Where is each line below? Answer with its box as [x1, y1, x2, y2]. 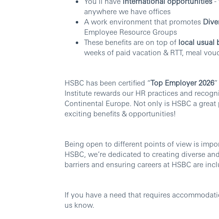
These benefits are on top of [84, 37, 178, 47]
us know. [65, 200, 94, 210]
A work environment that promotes [84, 17, 203, 26]
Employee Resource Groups [84, 27, 177, 37]
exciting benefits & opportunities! [65, 109, 176, 118]
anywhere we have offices [84, 6, 171, 16]
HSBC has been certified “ [65, 78, 151, 88]
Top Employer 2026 [151, 78, 214, 88]
